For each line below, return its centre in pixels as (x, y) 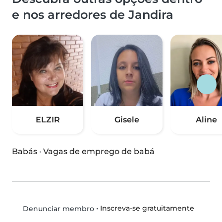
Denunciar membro (57, 209)
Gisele (127, 120)
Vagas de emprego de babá (99, 152)
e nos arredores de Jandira (93, 15)
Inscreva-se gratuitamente (147, 208)
